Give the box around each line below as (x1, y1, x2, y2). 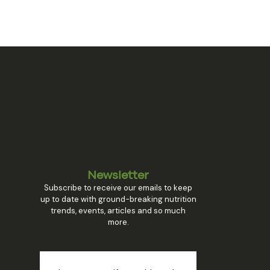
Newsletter (87, 170, 149, 181)
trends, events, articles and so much (51, 205, 186, 216)
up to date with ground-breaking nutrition (40, 193, 196, 204)
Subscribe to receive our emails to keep (44, 182, 192, 193)
